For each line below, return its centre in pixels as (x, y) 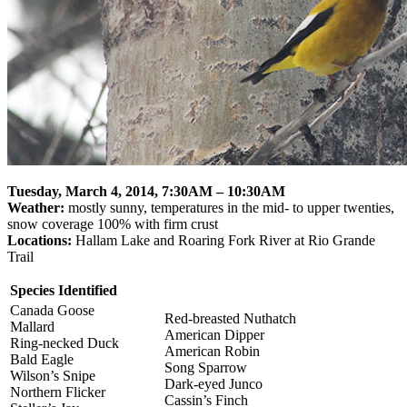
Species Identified (64, 290)
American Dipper (214, 334)
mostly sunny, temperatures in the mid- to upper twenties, (231, 207)
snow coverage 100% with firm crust (113, 223)
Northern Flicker (58, 392)
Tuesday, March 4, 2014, (84, 191)
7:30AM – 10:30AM (223, 191)
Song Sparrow (206, 367)
